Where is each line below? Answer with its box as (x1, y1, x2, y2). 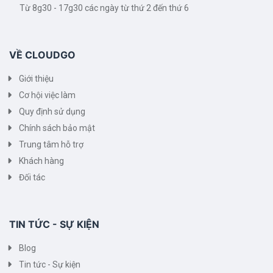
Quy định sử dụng (19, 107, 85, 116)
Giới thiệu (19, 74, 54, 83)
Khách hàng (19, 156, 64, 166)
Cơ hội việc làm (19, 90, 76, 100)
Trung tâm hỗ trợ (19, 140, 83, 149)
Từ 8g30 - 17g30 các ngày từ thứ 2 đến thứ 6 (14, 3, 189, 13)
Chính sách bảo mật (19, 123, 95, 133)
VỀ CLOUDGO (9, 49, 76, 61)
